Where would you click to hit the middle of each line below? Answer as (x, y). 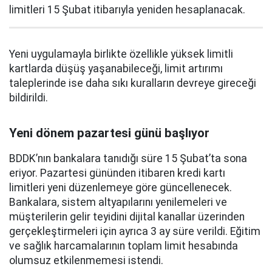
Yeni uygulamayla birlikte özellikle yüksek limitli (121, 54)
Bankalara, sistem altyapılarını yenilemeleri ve (118, 202)
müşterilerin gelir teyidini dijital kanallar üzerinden (127, 216)
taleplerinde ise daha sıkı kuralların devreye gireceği (133, 83)
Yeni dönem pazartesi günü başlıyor (109, 133)
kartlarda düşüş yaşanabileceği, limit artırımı (116, 68)
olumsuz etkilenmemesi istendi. (86, 260)
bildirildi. (29, 97)
